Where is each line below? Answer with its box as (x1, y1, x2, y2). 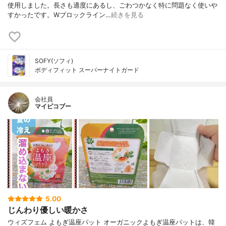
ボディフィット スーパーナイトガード (35, 66, 139, 74)
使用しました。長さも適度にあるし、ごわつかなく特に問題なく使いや (8, 1, 217, 9)
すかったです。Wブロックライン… (8, 11, 111, 19)
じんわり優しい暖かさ (8, 204, 88, 215)
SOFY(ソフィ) (35, 56, 73, 65)
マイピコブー (35, 102, 71, 110)
